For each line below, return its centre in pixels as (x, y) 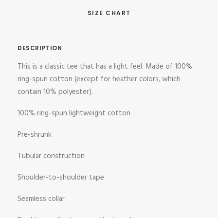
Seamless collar (41, 199)
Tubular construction (51, 156)
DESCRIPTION (40, 48)
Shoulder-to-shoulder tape (61, 178)
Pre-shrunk (35, 135)
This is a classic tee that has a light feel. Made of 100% (105, 67)
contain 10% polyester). (55, 92)
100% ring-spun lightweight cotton (74, 113)
